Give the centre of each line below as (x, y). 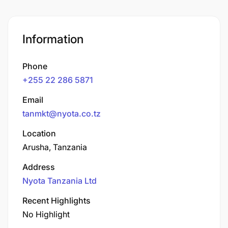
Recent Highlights (56, 200)
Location (39, 133)
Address (39, 167)
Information (53, 39)
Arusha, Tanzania (55, 147)
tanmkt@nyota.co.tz (62, 113)
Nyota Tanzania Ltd (60, 180)
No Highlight (46, 214)
